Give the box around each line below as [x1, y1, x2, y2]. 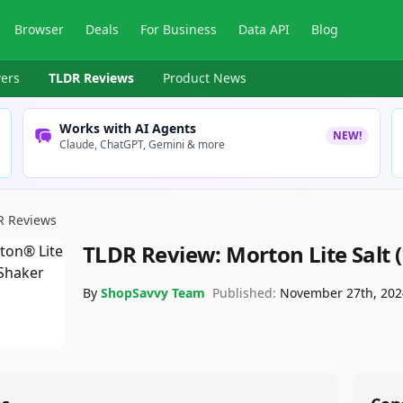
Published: [212, 284, 276, 301]
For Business [140, 21, 218, 38]
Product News [163, 69, 246, 86]
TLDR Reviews [49, 69, 134, 86]
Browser [14, 21, 65, 38]
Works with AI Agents [59, 120, 197, 137]
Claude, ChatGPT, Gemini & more [59, 137, 226, 152]
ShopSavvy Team [101, 284, 205, 301]
